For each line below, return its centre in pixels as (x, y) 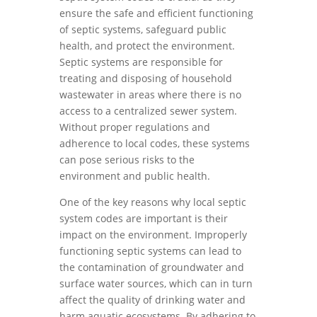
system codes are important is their (144, 218)
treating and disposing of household (146, 78)
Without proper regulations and (135, 127)
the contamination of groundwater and (152, 267)
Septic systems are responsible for (141, 62)
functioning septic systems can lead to (150, 251)
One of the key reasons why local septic (153, 202)
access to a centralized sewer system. (148, 111)
